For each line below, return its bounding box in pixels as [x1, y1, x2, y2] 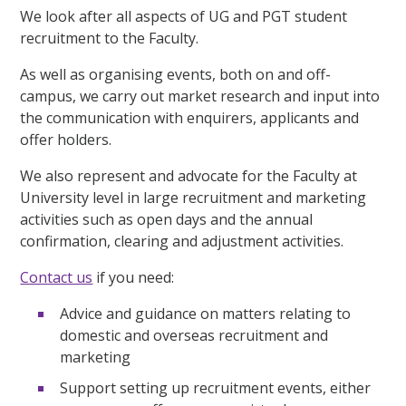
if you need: [92, 267, 175, 288]
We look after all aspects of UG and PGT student [20, 6, 348, 27]
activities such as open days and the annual [20, 209, 314, 230]
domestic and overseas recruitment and [60, 325, 329, 346]
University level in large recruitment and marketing [20, 188, 367, 208]
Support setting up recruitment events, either [60, 378, 372, 399]
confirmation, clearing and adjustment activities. [20, 231, 344, 252]
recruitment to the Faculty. [20, 28, 199, 49]
